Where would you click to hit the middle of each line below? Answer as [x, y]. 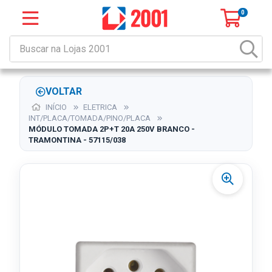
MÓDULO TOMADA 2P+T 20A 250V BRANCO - [112, 129]
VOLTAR [64, 91]
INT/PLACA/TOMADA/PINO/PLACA [90, 118]
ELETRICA [101, 107]
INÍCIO [55, 107]
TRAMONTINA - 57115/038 [77, 140]
